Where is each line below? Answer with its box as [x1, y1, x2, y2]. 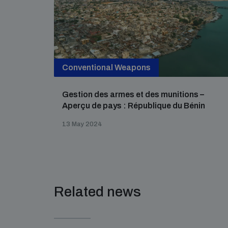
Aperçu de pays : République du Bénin [62, 101, 205, 110]
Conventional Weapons [62, 63, 151, 72]
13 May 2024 [62, 121, 102, 128]
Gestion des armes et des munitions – [62, 90, 204, 99]
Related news [54, 184, 141, 199]
